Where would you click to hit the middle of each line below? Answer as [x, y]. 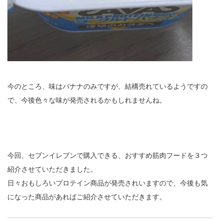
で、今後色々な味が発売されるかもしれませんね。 [87, 100]
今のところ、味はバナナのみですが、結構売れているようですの [108, 86]
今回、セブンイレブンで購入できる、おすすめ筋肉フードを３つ [108, 155]
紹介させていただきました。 [52, 169]
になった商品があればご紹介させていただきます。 [87, 197]
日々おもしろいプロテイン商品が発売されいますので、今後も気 [108, 183]
